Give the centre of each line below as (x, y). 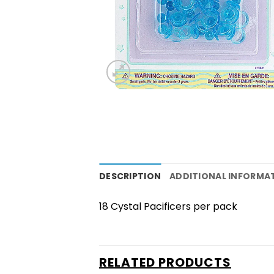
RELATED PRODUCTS (165, 263)
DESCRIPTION (130, 176)
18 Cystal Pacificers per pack (168, 207)
